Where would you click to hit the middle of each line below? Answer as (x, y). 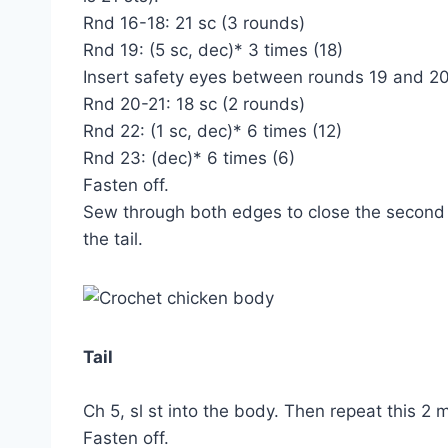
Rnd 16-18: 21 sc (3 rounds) (194, 23)
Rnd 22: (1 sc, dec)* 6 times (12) (212, 131)
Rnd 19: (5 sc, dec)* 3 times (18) (213, 50)
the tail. (113, 239)
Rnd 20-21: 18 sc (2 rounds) (194, 104)
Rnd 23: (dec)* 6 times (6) (189, 158)
